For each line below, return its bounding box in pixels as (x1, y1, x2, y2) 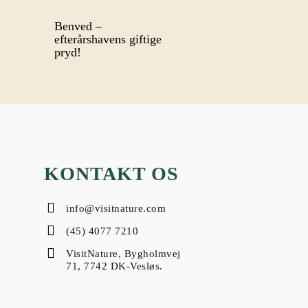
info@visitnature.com (66, 203, 166, 214)
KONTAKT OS (44, 163, 179, 185)
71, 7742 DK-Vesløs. (66, 261, 163, 272)
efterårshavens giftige (54, 32, 162, 46)
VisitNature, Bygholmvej (66, 248, 181, 260)
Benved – (54, 19, 102, 33)
